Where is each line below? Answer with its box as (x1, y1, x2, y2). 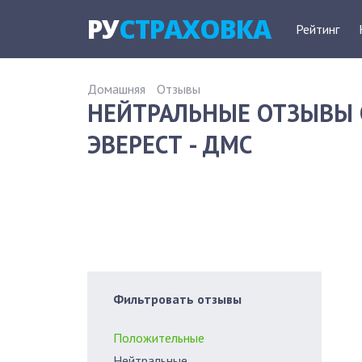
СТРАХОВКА (119, 11, 271, 46)
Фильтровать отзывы (113, 291, 242, 307)
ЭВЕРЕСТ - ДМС (87, 128, 252, 160)
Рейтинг (296, 21, 339, 37)
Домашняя (87, 81, 145, 97)
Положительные (113, 330, 204, 346)
